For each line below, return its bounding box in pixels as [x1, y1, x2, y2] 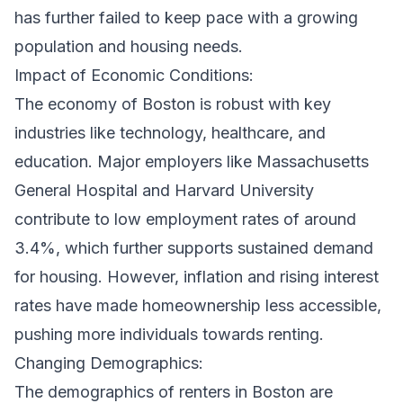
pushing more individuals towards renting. [14, 324, 324, 344]
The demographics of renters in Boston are [14, 381, 333, 401]
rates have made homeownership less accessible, [14, 295, 381, 315]
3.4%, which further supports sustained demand [14, 237, 373, 257]
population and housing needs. [14, 36, 243, 56]
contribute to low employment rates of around [14, 209, 356, 228]
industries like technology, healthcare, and [14, 122, 326, 142]
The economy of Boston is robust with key [14, 94, 331, 113]
